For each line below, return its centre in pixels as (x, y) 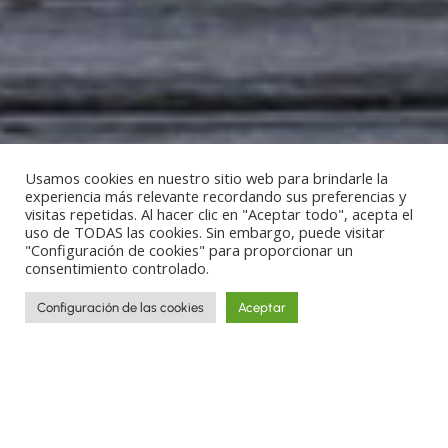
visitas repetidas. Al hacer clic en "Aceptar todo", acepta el (219, 214)
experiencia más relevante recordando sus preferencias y (215, 196)
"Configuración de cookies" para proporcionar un (189, 250)
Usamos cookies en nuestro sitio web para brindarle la (206, 178)
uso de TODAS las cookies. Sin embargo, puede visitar (205, 232)
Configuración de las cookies (120, 307)
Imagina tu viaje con (224, 420)
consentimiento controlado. (117, 268)
